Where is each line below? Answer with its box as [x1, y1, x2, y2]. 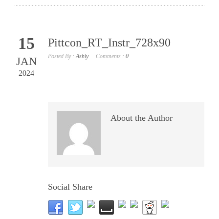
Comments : [96, 53, 126, 60]
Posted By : [48, 53, 76, 60]
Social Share [48, 182, 92, 192]
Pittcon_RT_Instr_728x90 [48, 36, 171, 49]
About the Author [110, 113, 173, 123]
